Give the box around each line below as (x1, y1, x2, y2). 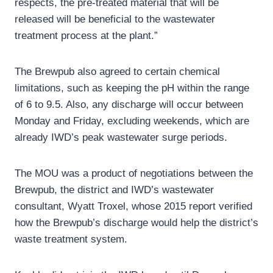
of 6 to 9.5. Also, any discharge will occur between (15, 99, 243, 111)
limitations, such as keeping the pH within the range (15, 82, 249, 94)
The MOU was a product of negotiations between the (15, 168, 253, 180)
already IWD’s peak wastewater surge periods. (15, 132, 227, 144)
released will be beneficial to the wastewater (15, 13, 215, 26)
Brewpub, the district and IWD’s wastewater (15, 184, 214, 196)
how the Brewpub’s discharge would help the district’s (15, 217, 258, 229)
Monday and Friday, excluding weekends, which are (15, 115, 249, 127)
